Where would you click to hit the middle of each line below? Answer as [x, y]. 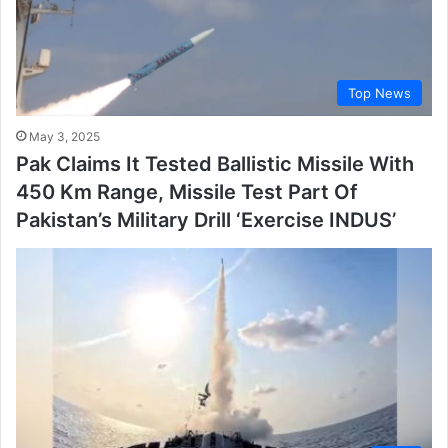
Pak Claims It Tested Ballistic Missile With [215, 163]
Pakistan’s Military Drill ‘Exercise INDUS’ [206, 219]
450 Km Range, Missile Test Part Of [187, 191]
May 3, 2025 [64, 136]
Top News [379, 92]
